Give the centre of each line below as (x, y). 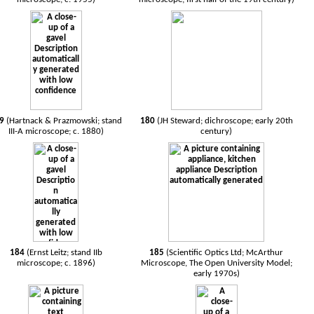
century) (217, 131)
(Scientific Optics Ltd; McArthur (225, 253)
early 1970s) (216, 274)
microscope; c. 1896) (56, 263)
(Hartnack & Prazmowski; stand (64, 121)
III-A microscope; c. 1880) (56, 131)
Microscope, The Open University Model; (216, 263)
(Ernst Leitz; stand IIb (64, 253)
